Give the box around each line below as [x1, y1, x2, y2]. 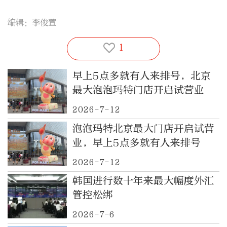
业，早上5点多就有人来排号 [72, 136, 201, 148]
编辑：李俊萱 [8, 17, 56, 27]
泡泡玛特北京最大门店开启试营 [72, 122, 214, 134]
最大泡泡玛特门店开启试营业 [72, 84, 204, 96]
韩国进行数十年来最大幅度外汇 [72, 175, 214, 187]
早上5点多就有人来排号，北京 [72, 70, 211, 82]
